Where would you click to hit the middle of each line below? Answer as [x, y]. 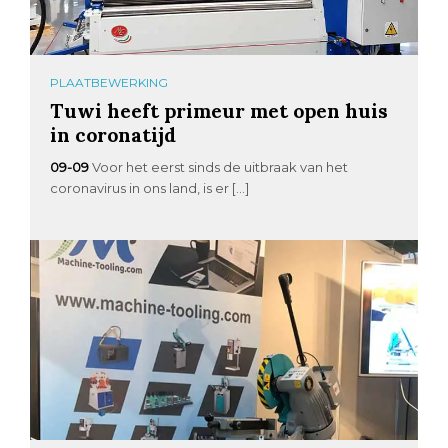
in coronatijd [113, 135]
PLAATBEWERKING [109, 83]
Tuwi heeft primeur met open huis [219, 111]
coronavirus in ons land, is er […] [150, 188]
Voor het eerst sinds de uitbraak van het [220, 167]
